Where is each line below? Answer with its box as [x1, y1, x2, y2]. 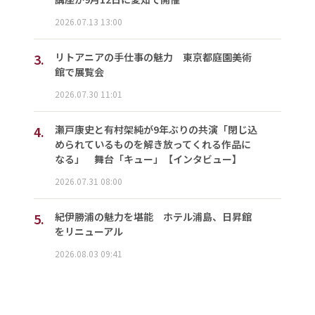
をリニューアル [54, 224, 123, 238]
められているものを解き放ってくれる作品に [54, 136, 251, 151]
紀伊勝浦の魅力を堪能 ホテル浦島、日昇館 [54, 209, 252, 224]
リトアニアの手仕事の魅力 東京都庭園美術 [54, 49, 252, 64]
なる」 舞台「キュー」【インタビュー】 [54, 151, 242, 166]
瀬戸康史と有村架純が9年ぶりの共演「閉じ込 [54, 122, 257, 136]
